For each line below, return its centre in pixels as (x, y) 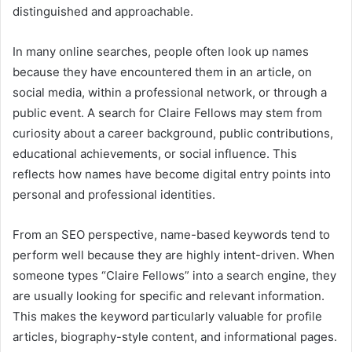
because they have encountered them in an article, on (162, 72)
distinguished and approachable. (103, 12)
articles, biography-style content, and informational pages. (175, 337)
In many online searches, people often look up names (161, 52)
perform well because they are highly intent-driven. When (174, 255)
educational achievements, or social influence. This (155, 154)
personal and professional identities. (114, 195)
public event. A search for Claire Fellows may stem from (167, 113)
